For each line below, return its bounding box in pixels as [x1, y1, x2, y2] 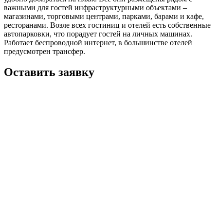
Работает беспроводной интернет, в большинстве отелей [4, 38, 192, 47]
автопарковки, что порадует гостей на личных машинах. [4, 29, 192, 38]
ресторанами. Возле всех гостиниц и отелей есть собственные [4, 20, 211, 29]
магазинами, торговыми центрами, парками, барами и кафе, [4, 12, 204, 20]
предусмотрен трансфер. [4, 47, 85, 55]
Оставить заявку [4, 65, 94, 78]
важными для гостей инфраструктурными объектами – [4, 3, 187, 12]
